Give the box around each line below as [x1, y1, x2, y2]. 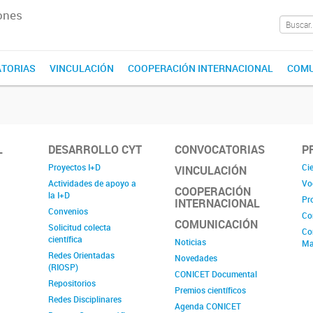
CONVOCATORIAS [175, 142, 265, 157]
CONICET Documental [175, 268, 258, 279]
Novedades [175, 252, 218, 263]
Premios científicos [175, 284, 247, 296]
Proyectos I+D [48, 161, 101, 173]
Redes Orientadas [48, 249, 115, 261]
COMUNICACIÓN [175, 217, 259, 232]
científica [48, 233, 83, 245]
